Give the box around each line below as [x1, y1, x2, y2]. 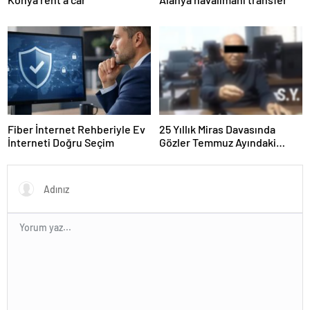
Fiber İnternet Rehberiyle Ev [8, 122, 145, 136]
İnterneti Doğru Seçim [8, 135, 114, 149]
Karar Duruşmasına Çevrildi [159, 148, 291, 162]
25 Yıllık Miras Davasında [159, 122, 275, 136]
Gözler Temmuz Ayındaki [159, 135, 276, 149]
